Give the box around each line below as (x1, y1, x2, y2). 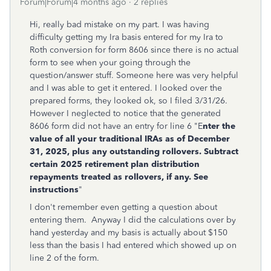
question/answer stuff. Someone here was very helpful (30, 70, 238, 80)
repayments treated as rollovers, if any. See (30, 172, 208, 182)
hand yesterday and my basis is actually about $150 (30, 227, 227, 238)
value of (30, 134, 65, 144)
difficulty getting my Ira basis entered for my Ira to (30, 32, 223, 42)
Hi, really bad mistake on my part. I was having (30, 19, 209, 30)
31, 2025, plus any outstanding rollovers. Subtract (30, 146, 238, 157)
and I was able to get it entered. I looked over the (30, 83, 222, 93)
